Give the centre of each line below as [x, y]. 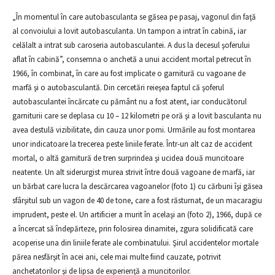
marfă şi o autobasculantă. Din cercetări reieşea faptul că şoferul [118, 87]
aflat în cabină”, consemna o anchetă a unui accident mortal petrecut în [132, 59]
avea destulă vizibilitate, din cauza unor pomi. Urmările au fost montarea [134, 130]
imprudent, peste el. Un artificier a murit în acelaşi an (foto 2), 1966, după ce [137, 215]
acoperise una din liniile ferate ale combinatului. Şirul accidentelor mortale [135, 243]
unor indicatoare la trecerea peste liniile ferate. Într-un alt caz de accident [132, 144]
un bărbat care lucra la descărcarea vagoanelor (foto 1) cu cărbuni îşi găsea [137, 186]
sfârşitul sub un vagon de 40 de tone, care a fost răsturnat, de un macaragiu [137, 200]
